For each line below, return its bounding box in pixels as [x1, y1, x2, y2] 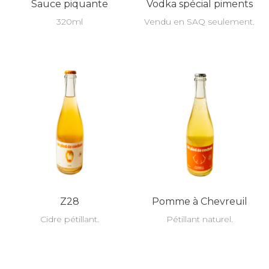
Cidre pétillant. [40, 214, 99, 225]
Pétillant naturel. [166, 214, 233, 225]
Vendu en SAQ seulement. [144, 16, 255, 27]
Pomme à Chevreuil [151, 196, 247, 207]
